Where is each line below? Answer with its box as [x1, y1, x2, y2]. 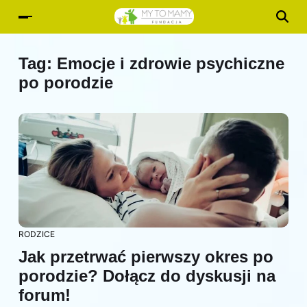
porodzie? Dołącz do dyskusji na [19, 267, 275, 286]
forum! [19, 286, 71, 305]
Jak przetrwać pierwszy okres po [19, 247, 273, 267]
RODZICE [19, 229, 55, 240]
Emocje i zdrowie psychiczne [57, 54, 284, 73]
